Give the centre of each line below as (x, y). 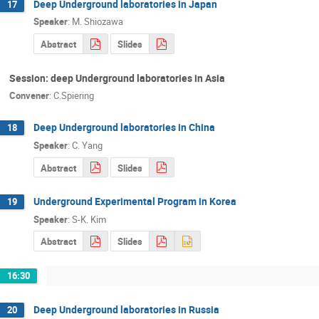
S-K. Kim (89, 219)
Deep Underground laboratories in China (124, 127)
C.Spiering (74, 96)
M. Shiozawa (98, 22)
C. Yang (87, 145)
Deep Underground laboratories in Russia (126, 309)
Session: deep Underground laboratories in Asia (117, 78)
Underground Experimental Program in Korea (135, 202)
